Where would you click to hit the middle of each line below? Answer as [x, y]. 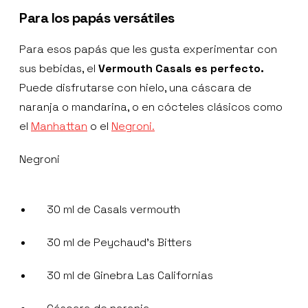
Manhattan [59, 126]
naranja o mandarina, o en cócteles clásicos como [151, 107]
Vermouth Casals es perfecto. [181, 68]
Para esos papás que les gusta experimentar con [148, 49]
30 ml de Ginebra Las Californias [130, 275]
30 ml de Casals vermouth [113, 209]
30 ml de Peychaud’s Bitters [119, 242]
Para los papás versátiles [97, 18]
